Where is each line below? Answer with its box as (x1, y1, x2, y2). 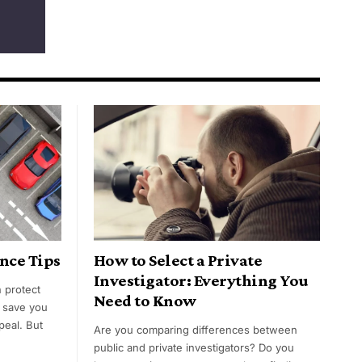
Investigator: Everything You (94, 271, 309, 291)
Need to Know (94, 291, 196, 311)
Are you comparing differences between (94, 323, 297, 337)
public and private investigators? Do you (94, 341, 294, 355)
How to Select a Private (94, 250, 263, 271)
